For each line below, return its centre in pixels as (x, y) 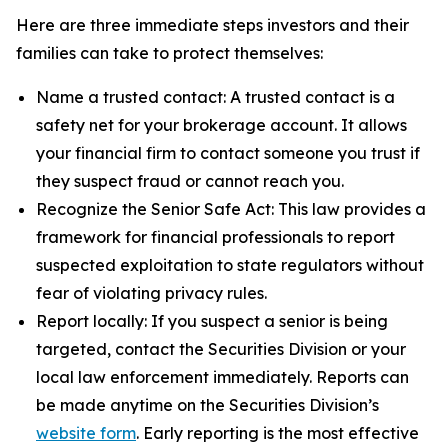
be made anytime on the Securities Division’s (207, 405)
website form (86, 433)
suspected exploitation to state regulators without (230, 265)
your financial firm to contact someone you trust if (228, 153)
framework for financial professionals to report (215, 237)
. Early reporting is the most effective (277, 433)
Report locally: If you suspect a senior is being (212, 321)
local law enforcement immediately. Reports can (222, 377)
